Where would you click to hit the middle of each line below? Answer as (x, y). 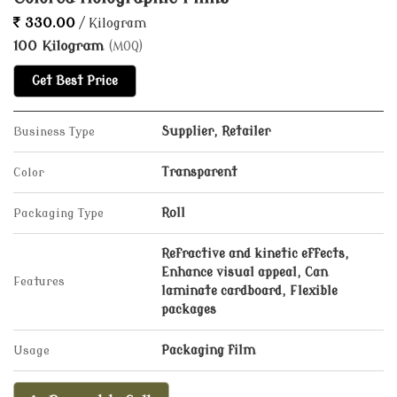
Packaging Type (58, 213)
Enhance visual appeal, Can (245, 272)
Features (39, 281)
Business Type (54, 132)
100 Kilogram (61, 46)
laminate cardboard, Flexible (249, 291)
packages (189, 310)
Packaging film (208, 350)
